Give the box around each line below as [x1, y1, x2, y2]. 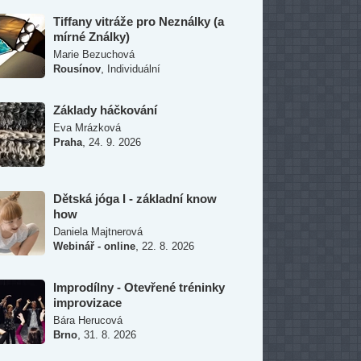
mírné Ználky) [53, 30, 130, 44]
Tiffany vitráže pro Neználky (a [53, 15, 224, 28]
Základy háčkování [53, 103, 157, 117]
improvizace [53, 296, 122, 309]
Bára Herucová [53, 314, 122, 326]
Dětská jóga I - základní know [53, 192, 217, 205]
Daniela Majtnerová [53, 226, 143, 238]
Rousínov [53, 63, 101, 75]
